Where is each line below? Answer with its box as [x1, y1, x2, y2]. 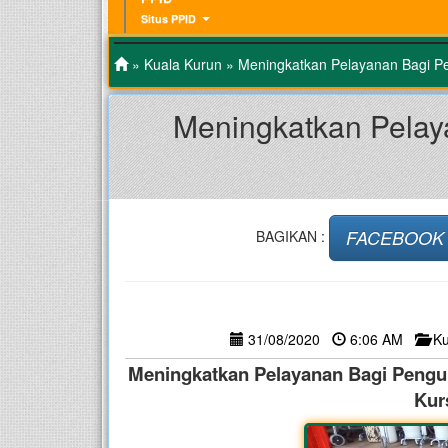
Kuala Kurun [144, 53, 222, 74]
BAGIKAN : [255, 225, 329, 246]
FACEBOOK [345, 224, 444, 250]
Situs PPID [141, 10, 196, 26]
